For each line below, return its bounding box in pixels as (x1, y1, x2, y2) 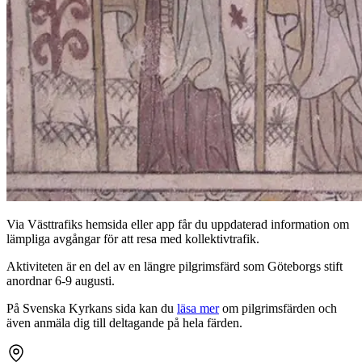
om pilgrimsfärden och (219, 301, 337, 316)
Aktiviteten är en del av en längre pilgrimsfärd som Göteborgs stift (6, 259, 343, 274)
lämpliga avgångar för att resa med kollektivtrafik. (6, 232, 259, 246)
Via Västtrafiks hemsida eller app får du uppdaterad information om (6, 217, 349, 232)
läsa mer (177, 301, 219, 316)
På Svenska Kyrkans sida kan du (6, 301, 177, 316)
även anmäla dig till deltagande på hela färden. (6, 316, 242, 330)
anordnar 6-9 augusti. (6, 274, 115, 288)
